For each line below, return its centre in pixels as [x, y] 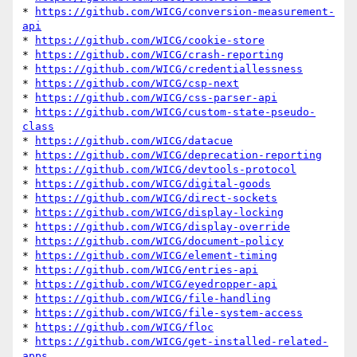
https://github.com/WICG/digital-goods [153, 184]
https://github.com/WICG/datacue [134, 141]
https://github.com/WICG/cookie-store [150, 41]
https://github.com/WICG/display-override [163, 227]
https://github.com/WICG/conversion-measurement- [185, 12]
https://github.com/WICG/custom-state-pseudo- [175, 112]
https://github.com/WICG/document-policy [159, 241]
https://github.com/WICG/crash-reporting [159, 55]
